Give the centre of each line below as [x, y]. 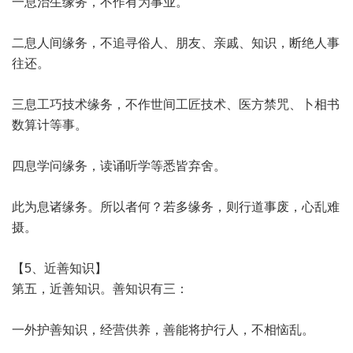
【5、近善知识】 [59, 268]
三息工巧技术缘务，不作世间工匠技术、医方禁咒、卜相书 [176, 104]
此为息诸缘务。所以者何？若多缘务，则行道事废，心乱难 [176, 207]
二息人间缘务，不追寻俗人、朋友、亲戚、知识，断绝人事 [176, 43]
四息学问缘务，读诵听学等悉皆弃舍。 [119, 166]
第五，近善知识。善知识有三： [100, 289]
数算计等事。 [50, 125]
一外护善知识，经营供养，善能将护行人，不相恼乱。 [163, 330]
